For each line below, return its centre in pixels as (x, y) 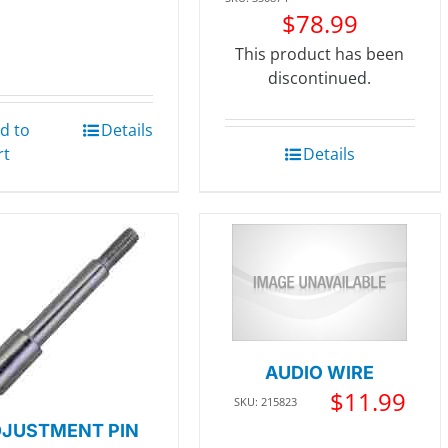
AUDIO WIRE (320, 372)
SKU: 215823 (265, 401)
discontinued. (320, 78)
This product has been (320, 54)
